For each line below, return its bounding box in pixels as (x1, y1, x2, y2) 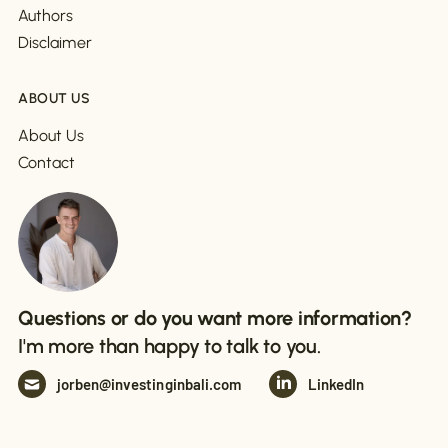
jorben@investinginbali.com (56, 375, 242, 394)
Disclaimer (18, 33, 92, 53)
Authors (18, 6, 74, 26)
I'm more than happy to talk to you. (18, 334, 321, 359)
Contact (18, 153, 76, 173)
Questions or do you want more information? (18, 306, 412, 331)
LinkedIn (307, 375, 365, 394)
